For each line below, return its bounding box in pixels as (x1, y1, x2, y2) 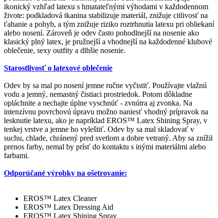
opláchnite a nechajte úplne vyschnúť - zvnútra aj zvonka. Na (4, 98, 192, 107)
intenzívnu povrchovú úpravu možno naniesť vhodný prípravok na (4, 107, 208, 116)
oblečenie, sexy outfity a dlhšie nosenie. (4, 46, 126, 54)
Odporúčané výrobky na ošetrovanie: (4, 168, 127, 177)
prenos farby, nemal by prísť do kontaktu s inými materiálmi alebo (4, 142, 206, 151)
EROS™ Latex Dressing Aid (23, 202, 113, 211)
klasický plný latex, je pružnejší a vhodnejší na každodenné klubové (4, 37, 212, 46)
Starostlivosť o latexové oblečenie (4, 63, 112, 72)
